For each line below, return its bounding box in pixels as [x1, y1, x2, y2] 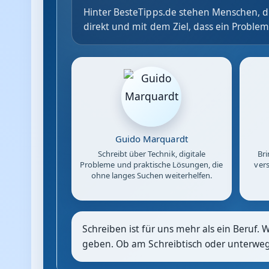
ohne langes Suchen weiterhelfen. [91, 170, 212, 181]
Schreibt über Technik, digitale [97, 148, 205, 160]
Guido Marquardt [115, 133, 188, 145]
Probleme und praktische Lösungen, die [80, 159, 223, 171]
